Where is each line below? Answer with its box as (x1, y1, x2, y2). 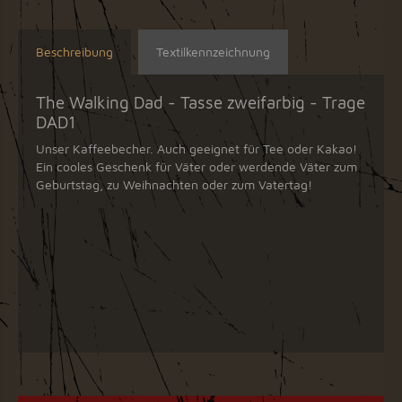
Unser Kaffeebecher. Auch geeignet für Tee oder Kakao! (36, 140, 357, 156)
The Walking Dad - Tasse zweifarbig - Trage (36, 92, 365, 112)
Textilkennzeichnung (156, 43, 270, 59)
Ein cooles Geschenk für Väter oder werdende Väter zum (36, 158, 357, 174)
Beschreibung (36, 43, 113, 59)
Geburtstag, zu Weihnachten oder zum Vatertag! (36, 176, 312, 192)
